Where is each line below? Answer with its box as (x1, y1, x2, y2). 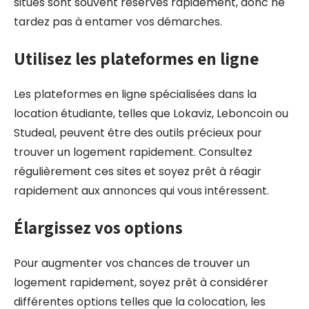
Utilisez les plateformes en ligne (14, 47, 259, 70)
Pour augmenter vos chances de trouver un (14, 255, 250, 271)
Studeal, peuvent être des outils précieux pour (14, 125, 262, 141)
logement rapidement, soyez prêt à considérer (14, 275, 268, 290)
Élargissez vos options (14, 216, 183, 239)
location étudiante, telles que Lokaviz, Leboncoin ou (14, 106, 288, 121)
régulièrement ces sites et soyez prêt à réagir (14, 163, 261, 179)
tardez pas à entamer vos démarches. (14, 14, 222, 30)
